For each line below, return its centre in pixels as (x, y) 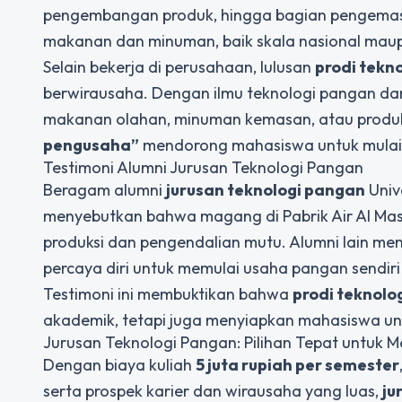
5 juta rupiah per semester (297, 365)
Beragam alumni (105, 190)
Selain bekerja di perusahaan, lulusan (179, 67)
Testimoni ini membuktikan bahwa (168, 294)
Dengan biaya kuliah (119, 365)
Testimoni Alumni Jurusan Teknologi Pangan (203, 167)
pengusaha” (91, 145)
